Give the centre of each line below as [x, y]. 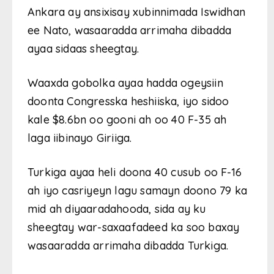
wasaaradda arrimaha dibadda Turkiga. [128, 245]
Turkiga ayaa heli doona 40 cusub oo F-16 [135, 172]
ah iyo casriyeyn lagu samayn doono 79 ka [138, 190]
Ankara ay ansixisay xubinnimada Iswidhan [137, 12]
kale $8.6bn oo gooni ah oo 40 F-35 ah [127, 119]
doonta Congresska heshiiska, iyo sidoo [128, 101]
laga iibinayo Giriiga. [80, 138]
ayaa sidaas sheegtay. [83, 48]
